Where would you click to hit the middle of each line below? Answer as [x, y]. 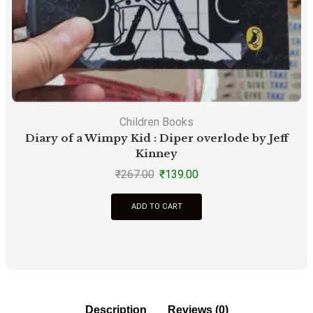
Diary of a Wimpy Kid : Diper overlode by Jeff [156, 139]
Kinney [156, 154]
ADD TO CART [156, 207]
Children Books [156, 122]
